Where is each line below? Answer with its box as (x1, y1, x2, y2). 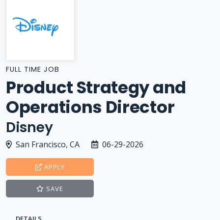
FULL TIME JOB (6, 64, 59, 74)
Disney (6, 118, 53, 137)
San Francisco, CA (16, 139, 80, 150)
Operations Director (6, 95, 175, 119)
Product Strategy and (6, 76, 187, 99)
